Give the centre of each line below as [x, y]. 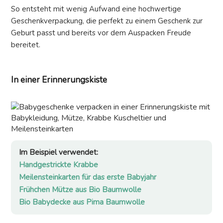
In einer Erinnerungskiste [59, 80]
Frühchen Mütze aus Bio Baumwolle [80, 190]
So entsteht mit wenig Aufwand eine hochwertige [96, 9]
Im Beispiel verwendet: [58, 153]
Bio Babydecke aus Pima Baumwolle [82, 202]
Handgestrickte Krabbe [58, 165]
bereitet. [26, 45]
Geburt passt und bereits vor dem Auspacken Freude [101, 33]
